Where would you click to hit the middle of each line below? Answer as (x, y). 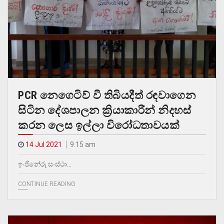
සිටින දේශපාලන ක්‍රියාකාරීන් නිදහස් (104, 110)
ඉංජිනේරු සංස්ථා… (45, 164)
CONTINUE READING (47, 184)
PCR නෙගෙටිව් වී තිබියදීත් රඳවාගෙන (107, 95)
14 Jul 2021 (44, 144)
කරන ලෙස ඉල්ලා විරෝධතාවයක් (99, 125)
